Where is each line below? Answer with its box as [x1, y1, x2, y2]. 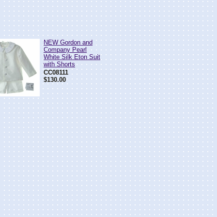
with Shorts [44, 61, 75, 68]
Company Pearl [44, 46, 87, 53]
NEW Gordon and [44, 39, 93, 46]
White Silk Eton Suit [44, 53, 100, 61]
